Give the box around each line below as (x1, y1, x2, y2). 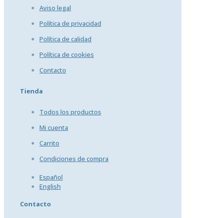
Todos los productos (39, 107, 101, 116)
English (39, 182, 61, 191)
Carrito (39, 138, 59, 147)
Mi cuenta (39, 123, 68, 132)
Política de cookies (39, 50, 94, 59)
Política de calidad (39, 35, 91, 44)
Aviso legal (39, 3, 71, 13)
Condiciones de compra (39, 154, 109, 163)
